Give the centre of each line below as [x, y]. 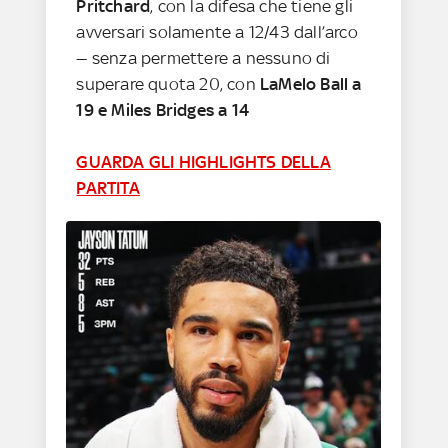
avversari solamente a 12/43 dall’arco [217, 31]
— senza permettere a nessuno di [203, 57]
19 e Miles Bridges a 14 [163, 109]
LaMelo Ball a [311, 83]
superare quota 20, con [168, 83]
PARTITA [108, 187]
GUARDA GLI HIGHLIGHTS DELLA [203, 161]
